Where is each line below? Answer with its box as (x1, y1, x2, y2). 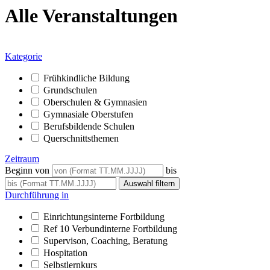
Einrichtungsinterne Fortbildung (43, 211, 165, 222)
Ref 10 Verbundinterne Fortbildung (43, 223, 177, 234)
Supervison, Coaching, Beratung (43, 235, 168, 246)
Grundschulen (43, 84, 97, 95)
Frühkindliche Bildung (43, 72, 130, 83)
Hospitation (43, 247, 87, 258)
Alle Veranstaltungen (5, 5, 178, 27)
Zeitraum (5, 153, 39, 164)
